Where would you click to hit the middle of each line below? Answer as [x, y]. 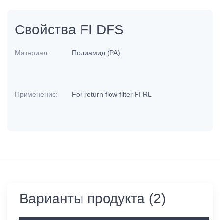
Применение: [36, 94]
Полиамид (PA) [97, 53]
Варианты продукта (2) [92, 199]
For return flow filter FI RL [113, 94]
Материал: [32, 53]
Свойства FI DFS [69, 30]
